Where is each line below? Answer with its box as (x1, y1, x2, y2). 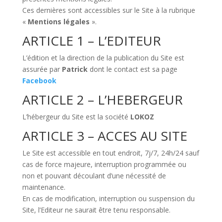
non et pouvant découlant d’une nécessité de (22, 171, 166, 180)
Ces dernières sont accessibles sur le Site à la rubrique (22, 5, 195, 15)
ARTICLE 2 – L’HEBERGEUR (22, 91, 183, 109)
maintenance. (22, 182, 65, 192)
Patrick (61, 64, 90, 74)
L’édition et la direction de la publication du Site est (22, 53, 184, 62)
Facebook (22, 76, 56, 85)
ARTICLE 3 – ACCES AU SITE (22, 127, 187, 145)
